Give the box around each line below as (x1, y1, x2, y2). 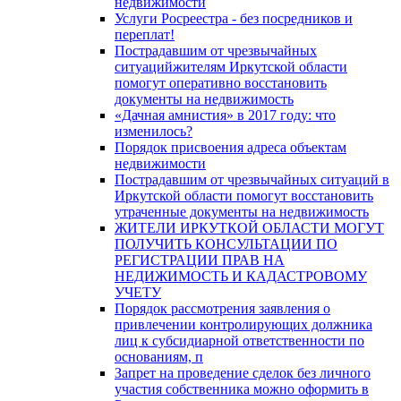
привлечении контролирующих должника (115, 316, 372, 332)
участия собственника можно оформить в (115, 380, 369, 397)
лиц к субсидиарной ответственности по (115, 332, 364, 348)
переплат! (115, 26, 175, 42)
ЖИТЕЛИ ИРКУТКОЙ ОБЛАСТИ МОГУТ (115, 219, 384, 235)
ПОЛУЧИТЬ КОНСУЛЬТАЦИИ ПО (115, 235, 337, 252)
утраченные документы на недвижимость (115, 203, 369, 219)
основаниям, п (115, 348, 203, 364)
